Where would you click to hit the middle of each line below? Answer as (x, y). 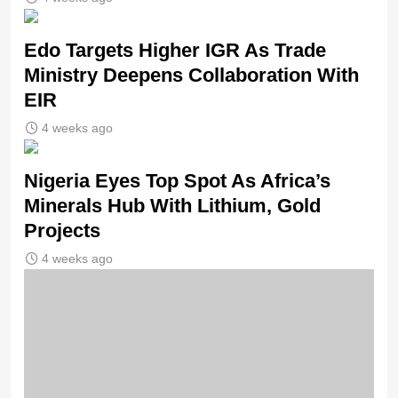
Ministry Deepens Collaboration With (191, 76)
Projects (62, 231)
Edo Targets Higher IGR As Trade (175, 51)
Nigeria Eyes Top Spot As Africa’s (177, 181)
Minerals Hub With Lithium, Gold (172, 206)
